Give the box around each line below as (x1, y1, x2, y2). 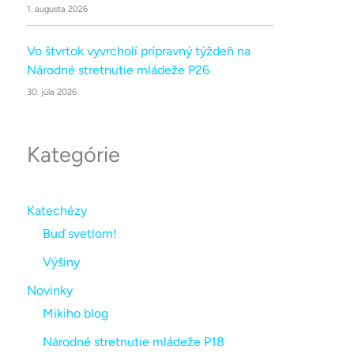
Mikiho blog (43, 306, 108, 322)
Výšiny (43, 254, 80, 270)
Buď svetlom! (43, 226, 117, 242)
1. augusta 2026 (27, 4, 88, 15)
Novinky (27, 283, 73, 299)
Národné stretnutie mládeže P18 (43, 334, 224, 350)
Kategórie (27, 141, 120, 168)
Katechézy (27, 203, 87, 219)
